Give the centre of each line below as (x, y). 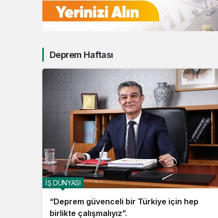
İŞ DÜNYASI (63, 183)
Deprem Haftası (82, 54)
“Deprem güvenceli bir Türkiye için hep (124, 202)
